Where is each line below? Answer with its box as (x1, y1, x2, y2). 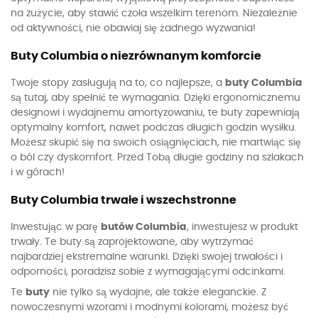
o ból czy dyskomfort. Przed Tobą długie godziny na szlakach (11, 152, 304, 163)
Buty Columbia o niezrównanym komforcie (11, 50, 261, 62)
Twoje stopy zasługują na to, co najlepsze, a (11, 77, 225, 88)
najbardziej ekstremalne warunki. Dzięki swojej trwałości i (11, 251, 283, 262)
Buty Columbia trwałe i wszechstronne (11, 194, 236, 206)
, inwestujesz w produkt (187, 221, 298, 232)
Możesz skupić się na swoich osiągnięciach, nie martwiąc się (11, 137, 301, 148)
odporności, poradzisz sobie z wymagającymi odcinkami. (11, 266, 285, 277)
